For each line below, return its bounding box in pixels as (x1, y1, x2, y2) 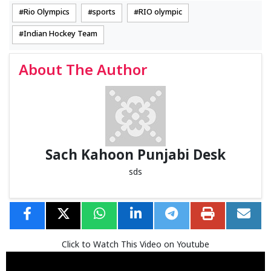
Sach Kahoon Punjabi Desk (45, 147, 226, 165)
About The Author (19, 61, 148, 81)
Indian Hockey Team (24, 29, 97, 39)
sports (93, 7, 116, 18)
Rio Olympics (24, 7, 70, 18)
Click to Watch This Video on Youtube (62, 239, 209, 251)
